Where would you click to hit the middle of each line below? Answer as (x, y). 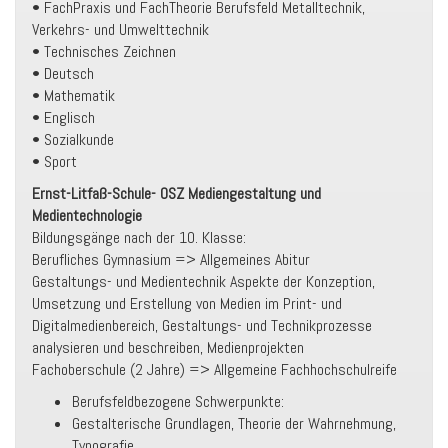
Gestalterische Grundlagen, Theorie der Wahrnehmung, (234, 423)
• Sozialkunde (73, 139)
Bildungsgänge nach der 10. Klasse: (139, 237)
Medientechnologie (87, 215)
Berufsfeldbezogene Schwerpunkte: (178, 401)
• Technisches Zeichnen (104, 51)
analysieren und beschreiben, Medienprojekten (168, 347)
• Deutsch (63, 73)
